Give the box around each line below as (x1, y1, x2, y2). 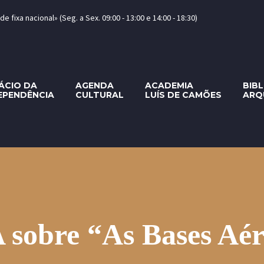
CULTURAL (75, 90, 124, 100)
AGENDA (75, 80, 114, 91)
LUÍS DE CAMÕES (145, 90, 222, 100)
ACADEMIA (145, 80, 193, 91)
